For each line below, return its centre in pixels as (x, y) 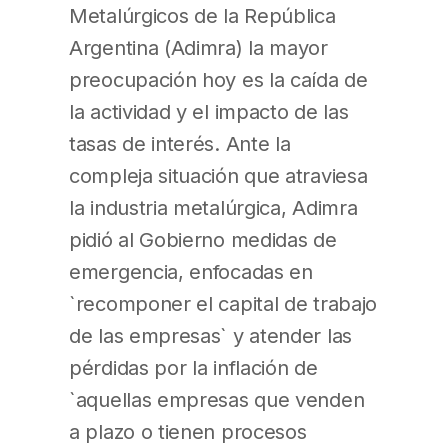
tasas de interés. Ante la (180, 143)
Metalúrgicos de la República (202, 15)
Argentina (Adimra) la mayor (198, 47)
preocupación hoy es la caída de (218, 79)
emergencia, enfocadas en (191, 271)
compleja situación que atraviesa (218, 175)
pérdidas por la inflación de (193, 367)
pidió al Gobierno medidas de (203, 239)
